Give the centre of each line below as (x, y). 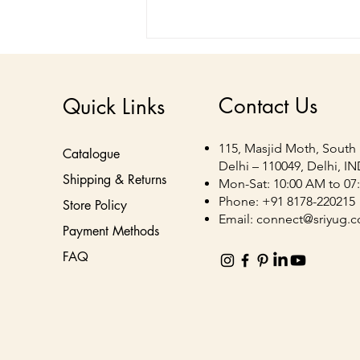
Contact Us (268, 106)
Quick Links (113, 106)
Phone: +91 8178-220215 (286, 201)
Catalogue (91, 153)
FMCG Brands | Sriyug (240, 236)
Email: (237, 219)
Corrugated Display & (234, 197)
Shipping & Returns (114, 179)
